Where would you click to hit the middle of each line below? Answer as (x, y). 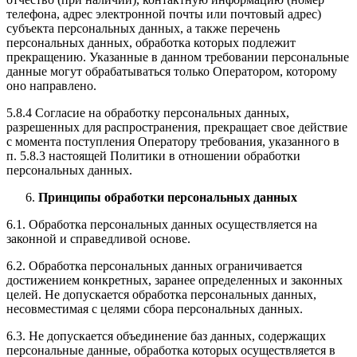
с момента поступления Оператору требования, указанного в (173, 142)
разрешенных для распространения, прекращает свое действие (177, 127)
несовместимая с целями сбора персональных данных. (155, 309)
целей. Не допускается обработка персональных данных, (161, 295)
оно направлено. (51, 86)
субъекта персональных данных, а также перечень (143, 29)
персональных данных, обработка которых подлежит (151, 43)
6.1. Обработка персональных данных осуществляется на (162, 225)
